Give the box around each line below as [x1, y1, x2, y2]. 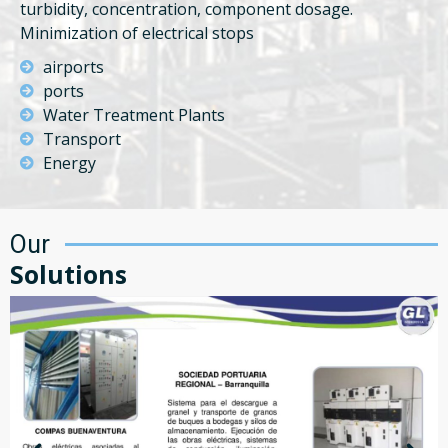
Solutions [10, 256, 127, 291]
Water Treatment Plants [42, 104, 225, 127]
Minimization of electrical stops [20, 22, 254, 45]
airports [42, 56, 104, 79]
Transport [42, 128, 121, 151]
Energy [42, 152, 96, 175]
